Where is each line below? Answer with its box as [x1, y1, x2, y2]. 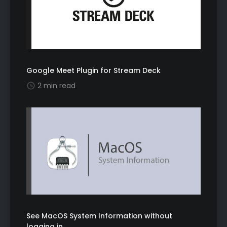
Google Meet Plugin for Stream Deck [26, 65, 161, 76]
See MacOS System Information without [26, 211, 172, 221]
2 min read [37, 81, 75, 91]
